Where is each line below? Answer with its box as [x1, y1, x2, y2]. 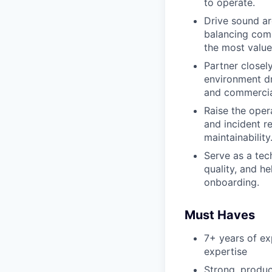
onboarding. [204, 175, 259, 188]
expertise [204, 245, 247, 257]
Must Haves [185, 207, 255, 222]
